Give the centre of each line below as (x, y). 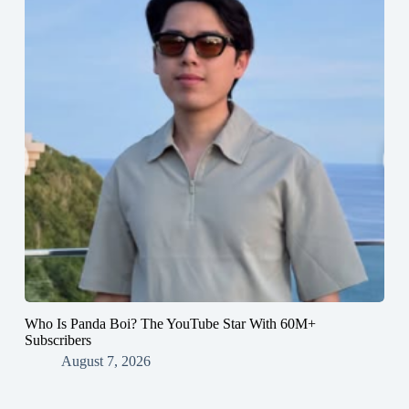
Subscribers (58, 341)
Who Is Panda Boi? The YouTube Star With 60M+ (170, 324)
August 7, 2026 (105, 362)
